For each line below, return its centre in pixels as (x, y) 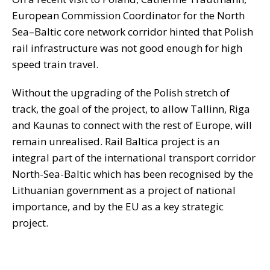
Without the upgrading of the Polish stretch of (121, 93)
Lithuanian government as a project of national (124, 190)
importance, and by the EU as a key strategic (118, 207)
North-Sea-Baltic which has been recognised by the (133, 174)
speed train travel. (55, 64)
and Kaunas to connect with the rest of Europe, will (132, 125)
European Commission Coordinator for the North (128, 16)
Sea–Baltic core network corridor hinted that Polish (133, 32)
